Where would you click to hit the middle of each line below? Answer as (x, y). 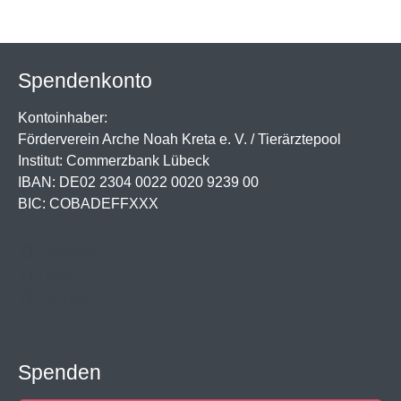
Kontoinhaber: (63, 117)
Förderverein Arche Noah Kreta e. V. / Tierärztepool (179, 139)
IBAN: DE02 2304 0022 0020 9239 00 (138, 182)
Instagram (67, 273)
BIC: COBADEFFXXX (88, 203)
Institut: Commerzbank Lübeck (114, 160)
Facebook (68, 250)
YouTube (64, 296)
